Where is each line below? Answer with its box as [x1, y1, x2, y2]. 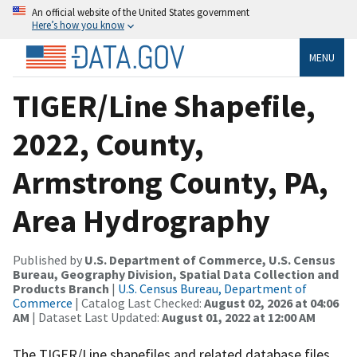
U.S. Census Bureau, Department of [118, 280, 307, 296]
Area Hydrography [13, 200, 270, 241]
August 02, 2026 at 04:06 [204, 294, 339, 311]
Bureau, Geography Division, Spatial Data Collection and [13, 265, 339, 282]
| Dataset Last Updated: [29, 308, 162, 325]
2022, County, [13, 124, 204, 164]
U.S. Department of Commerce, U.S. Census [84, 251, 335, 268]
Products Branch [13, 280, 109, 296]
